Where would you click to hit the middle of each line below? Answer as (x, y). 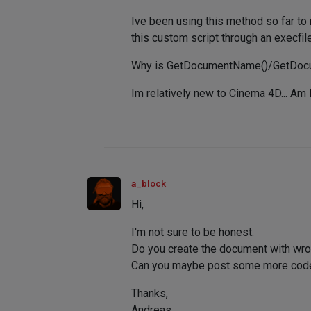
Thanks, (150, 294)
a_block (149, 184)
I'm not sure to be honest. (193, 233)
